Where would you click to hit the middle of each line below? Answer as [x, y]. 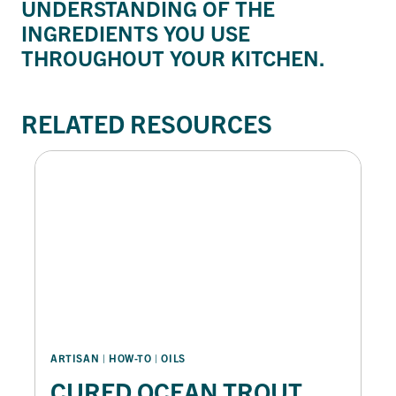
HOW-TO [130, 357]
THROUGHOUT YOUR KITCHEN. [173, 57]
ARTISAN [75, 357]
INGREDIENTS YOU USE [136, 32]
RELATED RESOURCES [147, 122]
